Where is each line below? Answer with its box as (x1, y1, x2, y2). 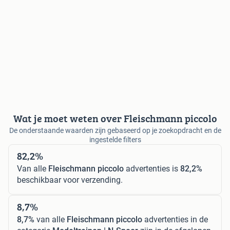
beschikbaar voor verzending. (17, 175, 123, 185)
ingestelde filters (89, 136, 141, 144)
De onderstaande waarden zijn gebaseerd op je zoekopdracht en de (9, 126, 221, 135)
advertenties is (124, 164, 180, 174)
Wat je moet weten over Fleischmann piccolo (13, 111, 217, 126)
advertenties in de (142, 215, 208, 225)
